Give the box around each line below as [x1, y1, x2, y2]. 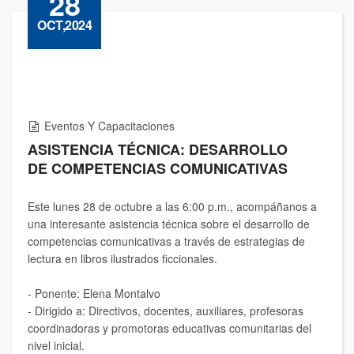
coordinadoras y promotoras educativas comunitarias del [28, 320, 311, 336]
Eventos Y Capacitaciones [44, 118, 175, 134]
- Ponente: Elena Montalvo [28, 285, 160, 301]
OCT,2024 [37, 16, 92, 34]
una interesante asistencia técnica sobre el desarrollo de [28, 216, 310, 232]
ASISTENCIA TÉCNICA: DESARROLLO [28, 139, 288, 160]
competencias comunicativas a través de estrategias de [28, 233, 305, 249]
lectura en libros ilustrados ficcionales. [28, 250, 220, 266]
